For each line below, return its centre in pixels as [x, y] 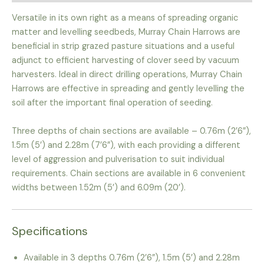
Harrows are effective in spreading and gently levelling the [128, 88]
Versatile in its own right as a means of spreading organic [125, 18]
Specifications [50, 231]
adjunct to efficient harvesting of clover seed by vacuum [126, 60]
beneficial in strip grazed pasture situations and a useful [123, 46]
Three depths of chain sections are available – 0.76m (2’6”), [131, 131]
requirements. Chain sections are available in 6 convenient [129, 173]
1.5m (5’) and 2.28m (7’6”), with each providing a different [126, 145]
